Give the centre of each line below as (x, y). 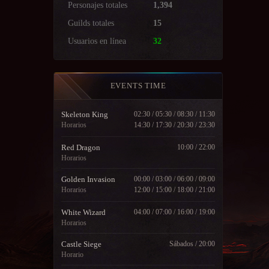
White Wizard (83, 212)
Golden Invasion (88, 179)
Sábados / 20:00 (192, 243)
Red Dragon (81, 147)
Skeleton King (85, 114)
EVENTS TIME (138, 85)
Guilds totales (91, 23)
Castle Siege (81, 244)
